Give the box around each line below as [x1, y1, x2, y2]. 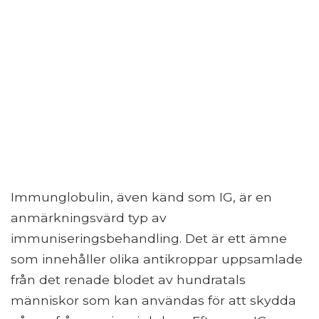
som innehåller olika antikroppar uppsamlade [11, 251, 303, 267]
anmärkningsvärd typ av [11, 210, 167, 226]
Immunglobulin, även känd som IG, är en [11, 189, 272, 205]
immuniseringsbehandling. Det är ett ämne [11, 231, 287, 246]
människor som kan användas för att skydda [11, 293, 296, 308]
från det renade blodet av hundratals [11, 272, 246, 288]
